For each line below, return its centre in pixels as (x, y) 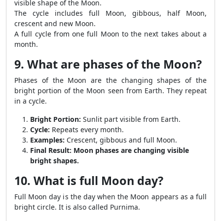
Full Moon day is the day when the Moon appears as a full (110, 197)
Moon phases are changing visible (131, 150)
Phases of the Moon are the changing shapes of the (110, 80)
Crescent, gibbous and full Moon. (121, 140)
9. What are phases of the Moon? (108, 64)
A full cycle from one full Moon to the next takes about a (110, 34)
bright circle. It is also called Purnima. (77, 207)
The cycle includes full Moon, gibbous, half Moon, (110, 13)
